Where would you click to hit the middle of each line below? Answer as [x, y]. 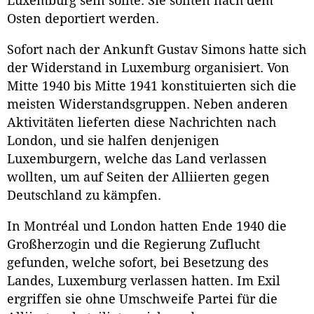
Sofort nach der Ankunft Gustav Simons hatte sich [157, 50]
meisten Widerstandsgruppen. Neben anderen [148, 105]
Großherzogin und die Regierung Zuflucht [134, 244]
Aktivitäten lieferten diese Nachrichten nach [142, 123]
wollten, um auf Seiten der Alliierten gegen [138, 178]
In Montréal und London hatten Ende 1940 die [147, 226]
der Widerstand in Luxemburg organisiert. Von [148, 68]
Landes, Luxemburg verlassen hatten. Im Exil [144, 281]
